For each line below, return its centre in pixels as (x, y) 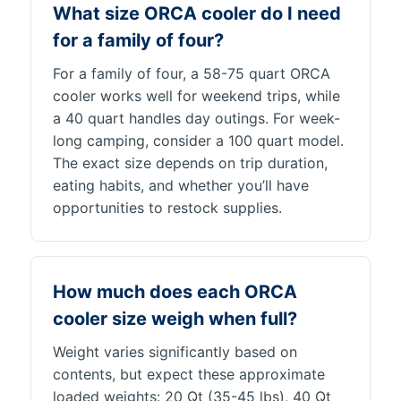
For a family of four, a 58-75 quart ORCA (192, 73)
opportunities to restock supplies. (167, 208)
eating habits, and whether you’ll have (181, 185)
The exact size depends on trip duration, (190, 163)
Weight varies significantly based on (175, 352)
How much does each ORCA (175, 292)
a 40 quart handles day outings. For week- (196, 118)
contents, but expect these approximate (189, 374)
